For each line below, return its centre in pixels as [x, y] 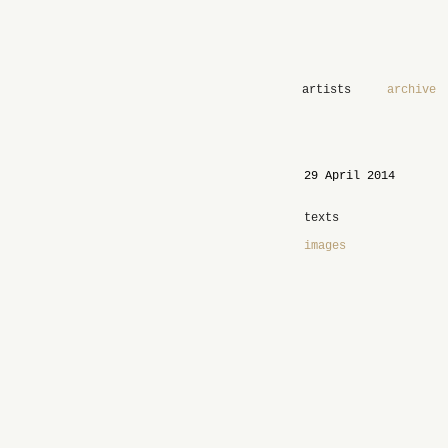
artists [326, 90]
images [325, 246]
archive [411, 90]
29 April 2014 [349, 176]
